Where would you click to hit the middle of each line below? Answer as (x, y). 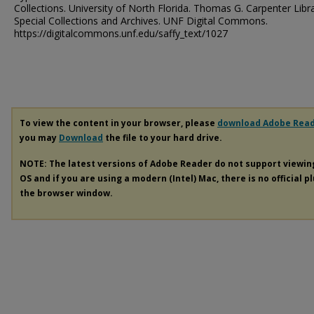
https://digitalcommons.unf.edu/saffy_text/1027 (121, 33)
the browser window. (66, 193)
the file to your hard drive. (163, 138)
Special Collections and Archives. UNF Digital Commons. (141, 21)
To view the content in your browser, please (118, 123)
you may (39, 138)
